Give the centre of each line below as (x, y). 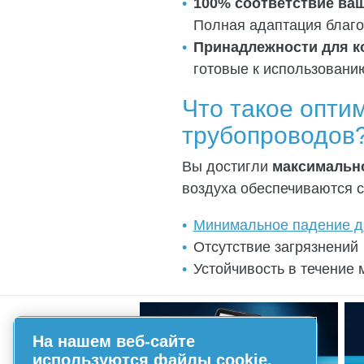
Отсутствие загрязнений (277, 247)
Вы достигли (227, 166)
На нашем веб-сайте (114, 342)
